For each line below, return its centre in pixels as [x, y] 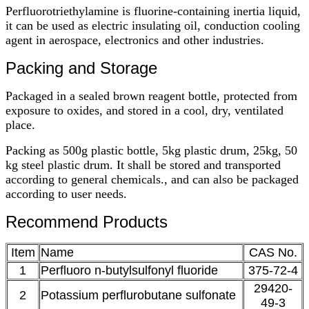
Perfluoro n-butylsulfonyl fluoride [129, 270]
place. [20, 124]
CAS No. [273, 252]
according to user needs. [66, 193]
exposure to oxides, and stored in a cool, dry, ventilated [144, 110]
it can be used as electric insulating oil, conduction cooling [153, 25]
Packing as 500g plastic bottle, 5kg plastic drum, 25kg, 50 [151, 150]
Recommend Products [87, 221]
